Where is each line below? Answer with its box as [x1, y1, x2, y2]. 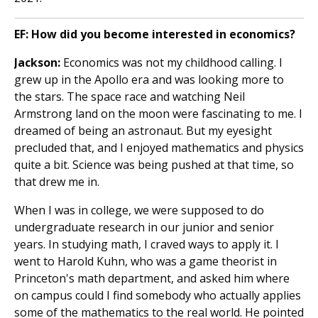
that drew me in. [14, 174, 99, 190]
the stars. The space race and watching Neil [14, 89, 245, 105]
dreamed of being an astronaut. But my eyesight [14, 123, 272, 139]
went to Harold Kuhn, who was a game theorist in [14, 253, 277, 270]
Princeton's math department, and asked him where [14, 270, 290, 287]
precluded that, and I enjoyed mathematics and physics [14, 140, 304, 156]
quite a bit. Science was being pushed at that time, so [14, 157, 294, 173]
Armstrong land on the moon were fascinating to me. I [14, 106, 302, 122]
